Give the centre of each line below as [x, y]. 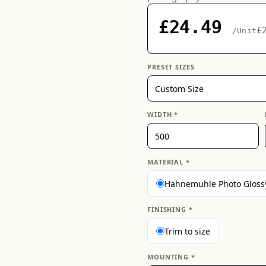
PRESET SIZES [171, 67]
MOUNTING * [171, 257]
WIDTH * [163, 114]
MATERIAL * [169, 162]
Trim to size [187, 231]
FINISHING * [170, 209]
